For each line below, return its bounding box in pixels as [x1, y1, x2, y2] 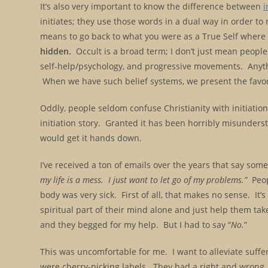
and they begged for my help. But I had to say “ [40, 218, 232, 230]
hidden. [40, 45, 72, 57]
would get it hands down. [40, 132, 142, 144]
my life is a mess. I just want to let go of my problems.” [40, 173, 248, 185]
